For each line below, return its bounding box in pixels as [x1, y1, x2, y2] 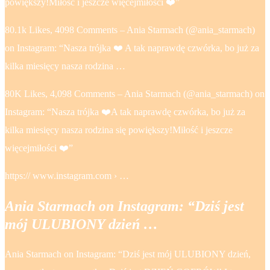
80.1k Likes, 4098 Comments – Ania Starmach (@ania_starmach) [5, 24, 255, 35]
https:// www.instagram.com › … [5, 170, 129, 181]
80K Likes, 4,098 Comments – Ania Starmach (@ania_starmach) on [5, 88, 265, 99]
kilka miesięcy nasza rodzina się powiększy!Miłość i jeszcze [5, 124, 233, 135]
